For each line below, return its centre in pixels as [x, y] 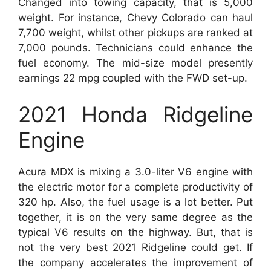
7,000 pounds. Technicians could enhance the [135, 48]
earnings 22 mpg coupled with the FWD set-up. [133, 78]
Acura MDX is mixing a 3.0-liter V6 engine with [135, 171]
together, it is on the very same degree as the [135, 217]
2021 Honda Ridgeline [135, 114]
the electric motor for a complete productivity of [135, 187]
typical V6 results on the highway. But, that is [135, 232]
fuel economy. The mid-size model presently [135, 63]
